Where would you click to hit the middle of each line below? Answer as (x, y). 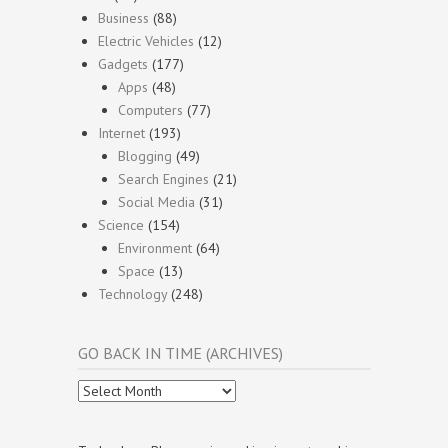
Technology (132, 294)
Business (123, 18)
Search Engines (163, 179)
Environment (155, 248)
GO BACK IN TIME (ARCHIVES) (180, 353)
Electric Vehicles (146, 41)
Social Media (156, 202)
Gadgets (123, 64)
